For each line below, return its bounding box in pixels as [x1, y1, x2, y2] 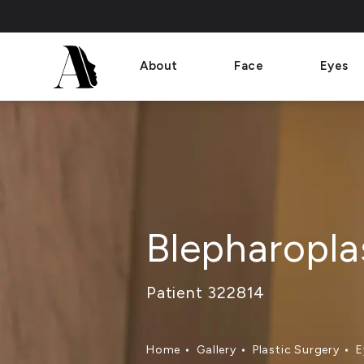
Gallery [197, 343, 236, 357]
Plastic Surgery [252, 343, 340, 357]
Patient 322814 [146, 282, 266, 302]
